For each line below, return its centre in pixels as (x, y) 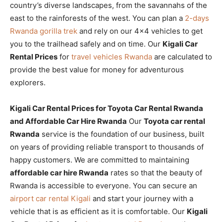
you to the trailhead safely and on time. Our (86, 44)
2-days (197, 18)
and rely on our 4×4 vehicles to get (140, 31)
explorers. (28, 82)
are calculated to (182, 56)
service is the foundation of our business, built (122, 134)
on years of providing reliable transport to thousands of (107, 147)
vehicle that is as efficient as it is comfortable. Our (98, 211)
